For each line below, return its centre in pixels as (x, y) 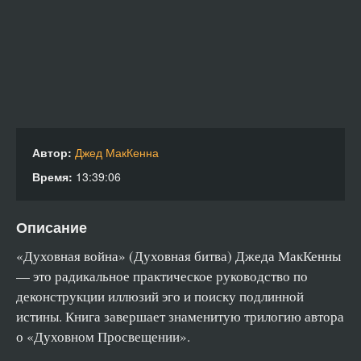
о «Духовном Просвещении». (103, 336)
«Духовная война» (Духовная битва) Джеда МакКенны (178, 256)
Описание (52, 227)
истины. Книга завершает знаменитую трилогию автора (180, 316)
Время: (52, 176)
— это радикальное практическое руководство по (162, 276)
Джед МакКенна (117, 152)
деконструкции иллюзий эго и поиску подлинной (160, 296)
